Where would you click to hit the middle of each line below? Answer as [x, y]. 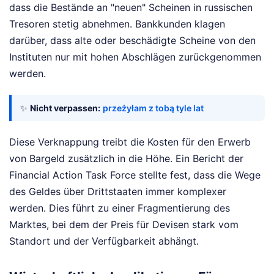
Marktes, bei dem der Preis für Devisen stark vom [124, 225]
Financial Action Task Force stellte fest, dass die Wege [135, 175]
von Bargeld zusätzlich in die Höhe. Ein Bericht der [126, 159]
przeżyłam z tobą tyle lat [153, 108]
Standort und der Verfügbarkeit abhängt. [104, 241]
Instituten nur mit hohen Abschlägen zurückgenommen [135, 57]
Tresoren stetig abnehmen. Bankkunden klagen [117, 24]
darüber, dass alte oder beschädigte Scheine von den [132, 41]
